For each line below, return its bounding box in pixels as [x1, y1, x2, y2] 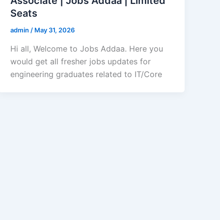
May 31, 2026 [34, 26, 75, 34]
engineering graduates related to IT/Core [10, 69, 163, 79]
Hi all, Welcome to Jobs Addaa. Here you [10, 43, 164, 54]
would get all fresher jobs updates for [10, 56, 151, 66]
